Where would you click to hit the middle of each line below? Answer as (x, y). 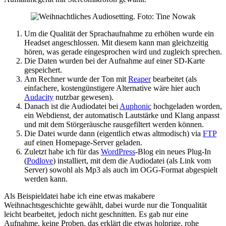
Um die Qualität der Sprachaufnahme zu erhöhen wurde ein (119, 33)
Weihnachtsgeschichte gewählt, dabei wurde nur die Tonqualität (105, 205)
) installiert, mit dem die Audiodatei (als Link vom (132, 160)
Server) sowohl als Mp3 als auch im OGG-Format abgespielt (121, 169)
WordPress (118, 151)
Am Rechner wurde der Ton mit (76, 79)
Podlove (40, 160)
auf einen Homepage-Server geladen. (83, 142)
